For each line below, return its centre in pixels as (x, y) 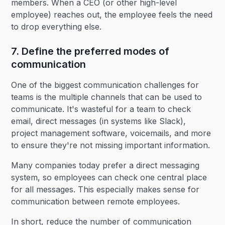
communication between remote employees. (96, 201)
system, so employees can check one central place (109, 177)
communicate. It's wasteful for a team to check (101, 109)
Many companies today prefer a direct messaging (105, 165)
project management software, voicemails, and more (111, 133)
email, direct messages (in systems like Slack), (99, 121)
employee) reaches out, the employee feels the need (112, 15)
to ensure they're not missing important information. (111, 145)
